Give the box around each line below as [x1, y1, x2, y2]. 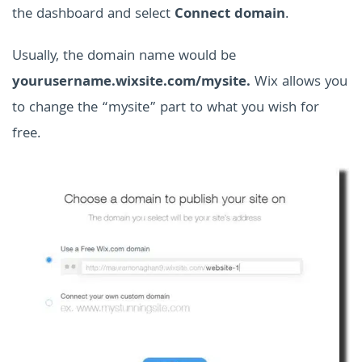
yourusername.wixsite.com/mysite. [12, 70, 250, 95]
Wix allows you [250, 70, 347, 95]
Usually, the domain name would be [12, 44, 236, 69]
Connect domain [175, 2, 285, 27]
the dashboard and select [12, 2, 175, 27]
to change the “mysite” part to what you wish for [12, 96, 319, 120]
